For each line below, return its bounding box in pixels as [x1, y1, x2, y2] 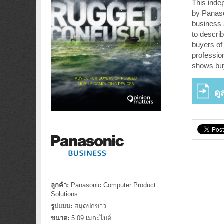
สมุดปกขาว [72, 202, 106, 210]
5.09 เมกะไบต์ [69, 214, 111, 222]
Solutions [51, 190, 78, 198]
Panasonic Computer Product [69, 181, 156, 189]
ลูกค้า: [51, 181, 69, 189]
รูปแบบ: [51, 202, 72, 210]
